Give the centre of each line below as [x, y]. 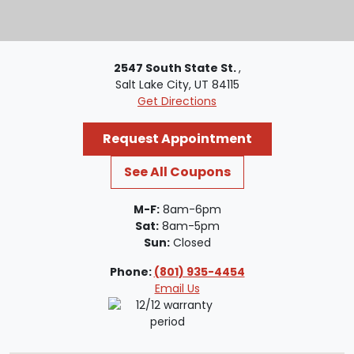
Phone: [132, 271]
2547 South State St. [176, 68]
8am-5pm [189, 226]
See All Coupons [177, 171]
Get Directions [177, 101]
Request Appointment [177, 138]
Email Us [177, 288]
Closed [190, 242]
